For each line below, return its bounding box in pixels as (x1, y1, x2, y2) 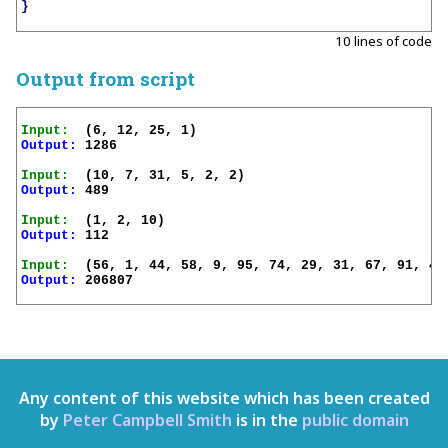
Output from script (16, 65, 195, 91)
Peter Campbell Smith (62, 409, 232, 432)
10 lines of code (335, 31, 432, 50)
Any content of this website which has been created (18, 387, 430, 410)
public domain (301, 409, 409, 432)
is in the (231, 409, 302, 432)
